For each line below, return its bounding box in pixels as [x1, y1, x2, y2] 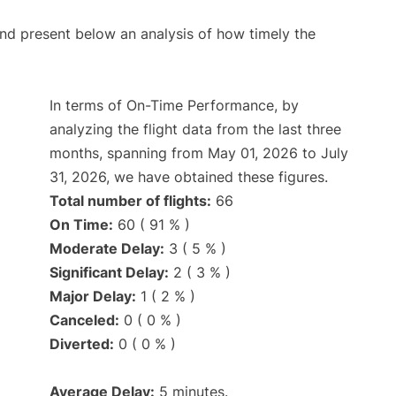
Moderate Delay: [49, 240, 164, 258]
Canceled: [49, 311, 119, 330]
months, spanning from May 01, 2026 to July [49, 144, 348, 163]
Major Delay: [49, 287, 136, 306]
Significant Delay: [49, 263, 169, 282]
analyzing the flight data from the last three [49, 120, 341, 139]
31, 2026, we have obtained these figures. [49, 168, 328, 187]
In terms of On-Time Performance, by [49, 96, 299, 115]
